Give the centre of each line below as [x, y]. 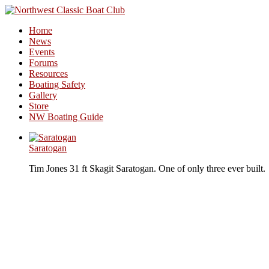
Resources [48, 74]
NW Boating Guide [66, 117]
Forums [43, 63]
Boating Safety [57, 84]
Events [42, 52]
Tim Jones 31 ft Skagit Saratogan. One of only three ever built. [147, 168]
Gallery [43, 95]
